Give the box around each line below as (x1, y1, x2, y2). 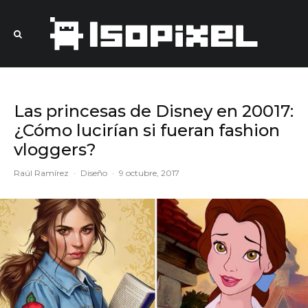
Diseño (80, 168, 107, 178)
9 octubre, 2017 (119, 168, 179, 178)
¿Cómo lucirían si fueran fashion (14, 120, 280, 140)
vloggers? (14, 140, 96, 159)
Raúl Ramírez (14, 168, 69, 178)
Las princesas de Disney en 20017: (14, 101, 294, 121)
